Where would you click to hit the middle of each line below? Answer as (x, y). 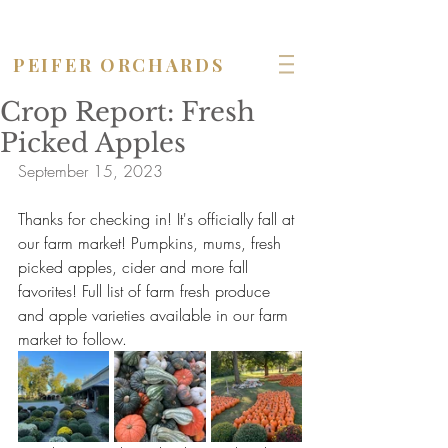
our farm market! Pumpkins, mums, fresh (152, 243)
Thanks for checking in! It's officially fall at (158, 219)
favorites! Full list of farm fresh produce (146, 291)
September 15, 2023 (90, 171)
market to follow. (72, 339)
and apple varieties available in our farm (155, 315)
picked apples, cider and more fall (135, 267)
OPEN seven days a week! (160, 16)
